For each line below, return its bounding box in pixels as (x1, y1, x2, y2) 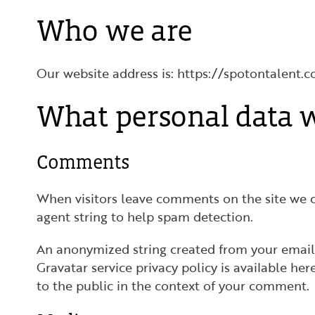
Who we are (37, 13, 193, 47)
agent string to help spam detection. (37, 207, 253, 226)
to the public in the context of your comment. (37, 276, 309, 295)
